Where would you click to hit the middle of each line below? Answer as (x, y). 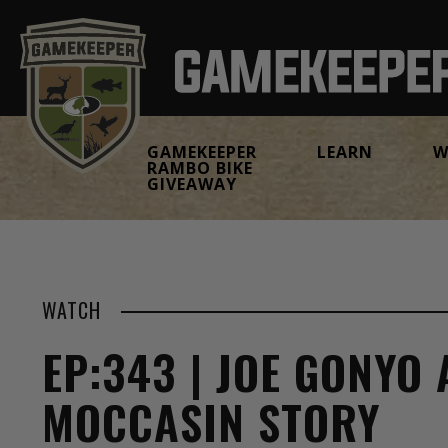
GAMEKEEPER (202, 152)
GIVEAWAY (192, 184)
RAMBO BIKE (200, 168)
